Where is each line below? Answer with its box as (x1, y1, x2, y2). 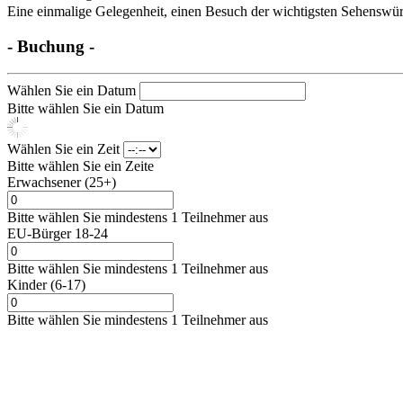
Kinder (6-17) (7, 277, 85, 293)
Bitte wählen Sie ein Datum (7, 101, 164, 117)
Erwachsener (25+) (7, 175, 116, 191)
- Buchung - (7, 36, 94, 56)
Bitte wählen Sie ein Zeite (7, 158, 154, 175)
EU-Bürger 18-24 (7, 226, 108, 242)
